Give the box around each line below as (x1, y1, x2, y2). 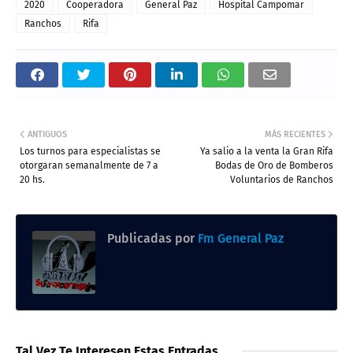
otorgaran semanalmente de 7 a (20, 159, 158, 171)
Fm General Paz (195, 230, 284, 246)
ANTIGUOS (28, 128, 67, 139)
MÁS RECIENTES (265, 128, 325, 139)
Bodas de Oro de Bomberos (215, 159, 333, 171)
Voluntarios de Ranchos (230, 173, 333, 185)
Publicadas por (107, 230, 195, 246)
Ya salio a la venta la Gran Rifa (200, 145, 333, 157)
